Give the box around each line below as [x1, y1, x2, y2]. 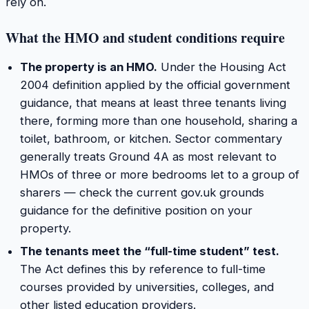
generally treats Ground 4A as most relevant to [19, 150, 277, 164]
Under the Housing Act [157, 60, 286, 74]
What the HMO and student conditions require [6, 27, 285, 48]
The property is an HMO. [19, 60, 157, 74]
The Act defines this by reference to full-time [19, 261, 266, 276]
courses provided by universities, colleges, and [19, 279, 274, 294]
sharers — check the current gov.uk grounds [19, 186, 264, 200]
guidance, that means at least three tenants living [19, 96, 286, 110]
